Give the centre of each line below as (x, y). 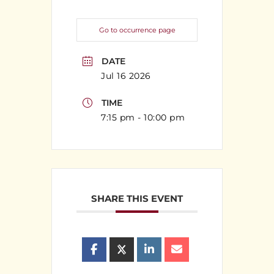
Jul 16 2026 (126, 76)
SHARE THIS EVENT (137, 199)
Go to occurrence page (137, 30)
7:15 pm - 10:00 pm (143, 118)
